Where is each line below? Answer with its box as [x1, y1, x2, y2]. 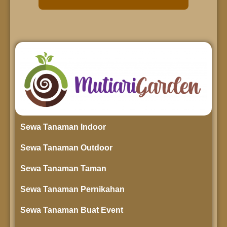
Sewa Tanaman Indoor [20, 123, 106, 132]
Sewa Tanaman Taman [20, 164, 106, 173]
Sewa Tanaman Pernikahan [20, 185, 125, 194]
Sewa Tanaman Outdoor [20, 143, 112, 153]
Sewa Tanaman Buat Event [20, 206, 123, 215]
